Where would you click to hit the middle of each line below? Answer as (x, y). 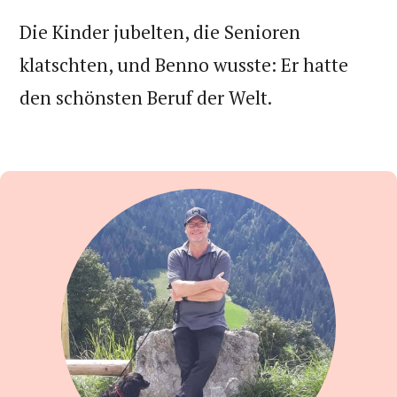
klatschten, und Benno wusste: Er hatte (184, 64)
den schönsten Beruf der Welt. (146, 97)
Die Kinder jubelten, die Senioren (160, 31)
